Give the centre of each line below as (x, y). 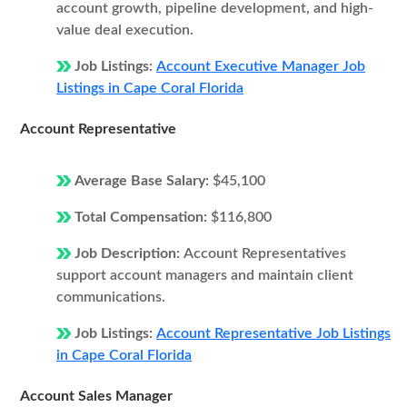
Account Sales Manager (96, 396)
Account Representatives (265, 253)
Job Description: (129, 253)
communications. (111, 297)
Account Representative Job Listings (273, 333)
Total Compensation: (143, 217)
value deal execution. (125, 30)
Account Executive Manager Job (261, 66)
